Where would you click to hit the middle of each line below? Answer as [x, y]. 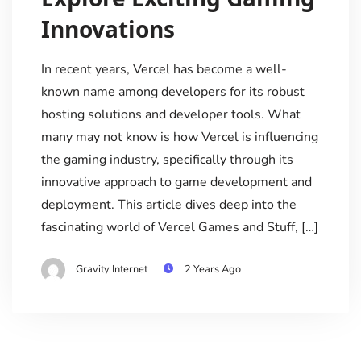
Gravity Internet [111, 270]
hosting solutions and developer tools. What [170, 115]
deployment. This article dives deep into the [168, 205]
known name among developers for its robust [172, 92]
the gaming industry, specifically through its [167, 160]
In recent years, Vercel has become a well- [164, 70]
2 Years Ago [212, 270]
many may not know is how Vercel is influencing [179, 137]
